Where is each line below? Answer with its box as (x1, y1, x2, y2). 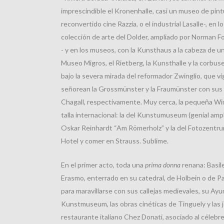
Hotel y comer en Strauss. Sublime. (61, 136, 168, 145)
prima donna (145, 160, 180, 169)
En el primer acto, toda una (61, 160, 145, 169)
